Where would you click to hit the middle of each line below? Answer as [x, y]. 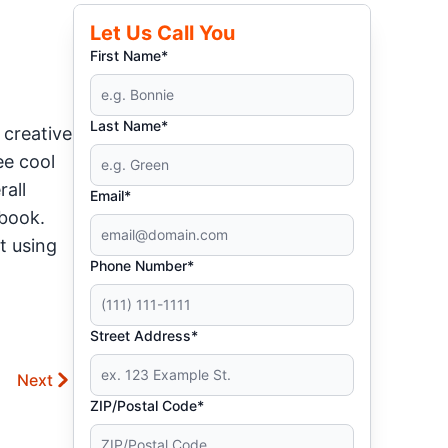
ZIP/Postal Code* [147, 405]
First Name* [129, 55]
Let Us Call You [163, 33]
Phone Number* [142, 265]
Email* [111, 195]
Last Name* [129, 125]
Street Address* [144, 335]
